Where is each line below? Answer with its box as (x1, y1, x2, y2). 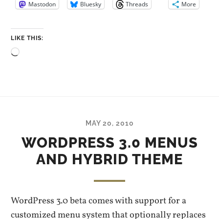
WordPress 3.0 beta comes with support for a (11, 195, 187, 208)
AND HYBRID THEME (36, 151, 183, 168)
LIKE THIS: (11, 35, 44, 42)
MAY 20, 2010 (85, 119, 134, 128)
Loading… (19, 47, 59, 60)
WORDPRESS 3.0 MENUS (21, 134, 198, 152)
